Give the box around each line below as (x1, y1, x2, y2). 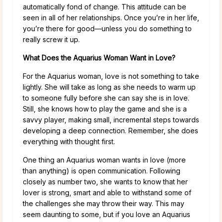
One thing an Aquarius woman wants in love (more (23, 156, 186, 165)
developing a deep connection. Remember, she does (23, 126, 198, 135)
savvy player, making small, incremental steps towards (23, 115, 199, 124)
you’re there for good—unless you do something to (23, 24, 192, 33)
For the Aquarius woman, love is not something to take (23, 72, 199, 81)
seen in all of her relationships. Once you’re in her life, (23, 13, 199, 22)
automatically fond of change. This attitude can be (23, 2, 186, 11)
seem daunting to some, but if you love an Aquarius (23, 210, 190, 219)
